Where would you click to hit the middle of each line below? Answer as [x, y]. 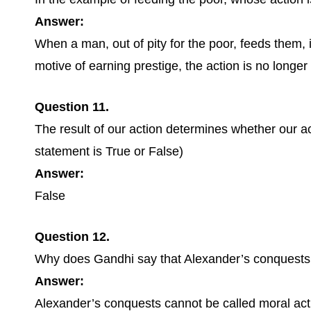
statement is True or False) [109, 151]
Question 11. [72, 107]
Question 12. [72, 237]
